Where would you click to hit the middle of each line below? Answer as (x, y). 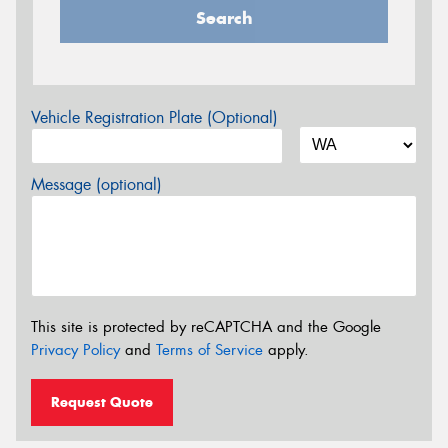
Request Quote (102, 401)
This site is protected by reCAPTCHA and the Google (206, 327)
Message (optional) (96, 185)
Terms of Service (209, 350)
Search (224, 18)
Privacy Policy (75, 350)
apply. (286, 350)
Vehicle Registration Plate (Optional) (154, 118)
